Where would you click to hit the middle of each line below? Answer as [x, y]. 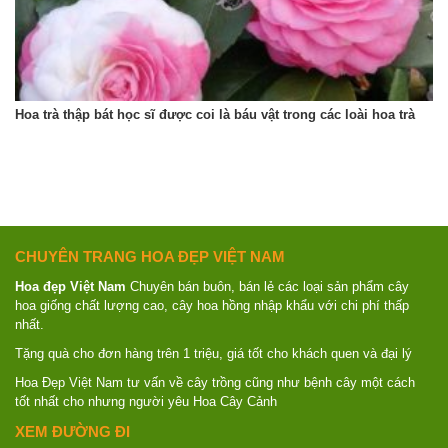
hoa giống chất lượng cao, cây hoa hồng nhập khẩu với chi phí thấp [212, 305]
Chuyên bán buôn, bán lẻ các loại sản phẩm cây [267, 286]
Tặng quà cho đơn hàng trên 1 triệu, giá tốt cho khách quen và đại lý [213, 353]
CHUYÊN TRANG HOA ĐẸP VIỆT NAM [150, 256]
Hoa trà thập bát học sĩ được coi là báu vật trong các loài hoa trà [215, 114]
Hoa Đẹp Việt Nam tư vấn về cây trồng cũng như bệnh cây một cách [215, 382]
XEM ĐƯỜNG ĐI [72, 431]
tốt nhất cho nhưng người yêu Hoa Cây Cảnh [146, 401]
